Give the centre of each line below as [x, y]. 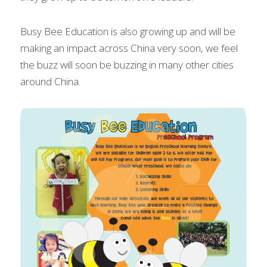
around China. [50, 81]
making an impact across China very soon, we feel [129, 48]
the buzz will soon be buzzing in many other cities [127, 65]
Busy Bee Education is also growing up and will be [128, 31]
